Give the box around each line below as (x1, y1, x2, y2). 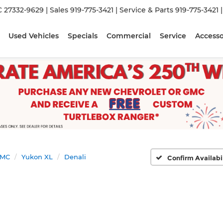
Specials (68, 31, 98, 40)
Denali (64, 153, 86, 161)
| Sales (46, 5, 69, 14)
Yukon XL (21, 153, 53, 161)
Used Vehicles (8, 31, 59, 40)
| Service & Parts (115, 5, 174, 14)
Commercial (107, 31, 151, 40)
